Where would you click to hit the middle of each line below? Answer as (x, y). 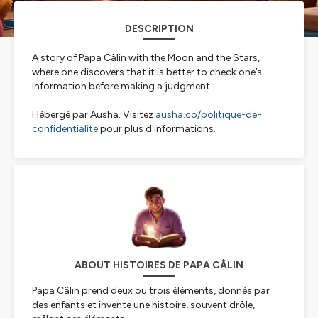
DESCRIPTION (159, 29)
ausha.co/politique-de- (208, 115)
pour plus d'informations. (157, 129)
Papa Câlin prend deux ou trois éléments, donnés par (151, 291)
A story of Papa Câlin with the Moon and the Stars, (146, 58)
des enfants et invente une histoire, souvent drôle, (143, 305)
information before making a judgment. (122, 86)
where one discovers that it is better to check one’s (147, 72)
